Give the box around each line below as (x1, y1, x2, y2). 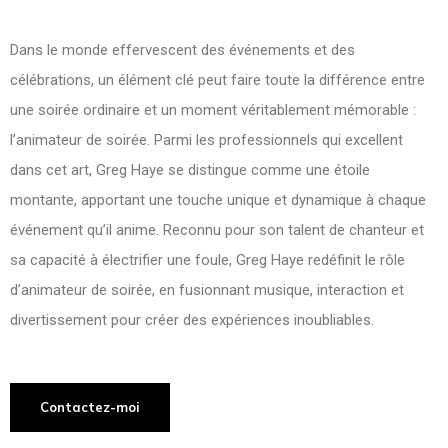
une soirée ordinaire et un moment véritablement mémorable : (10, 101, 416, 119)
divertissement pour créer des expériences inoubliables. (10, 311, 374, 329)
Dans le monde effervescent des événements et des (10, 41, 355, 59)
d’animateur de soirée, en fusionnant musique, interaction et (10, 281, 404, 299)
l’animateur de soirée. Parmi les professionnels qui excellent (10, 131, 403, 149)
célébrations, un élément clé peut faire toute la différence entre (10, 71, 425, 89)
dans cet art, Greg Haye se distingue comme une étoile (10, 161, 370, 179)
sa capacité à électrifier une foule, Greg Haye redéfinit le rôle (10, 251, 405, 269)
